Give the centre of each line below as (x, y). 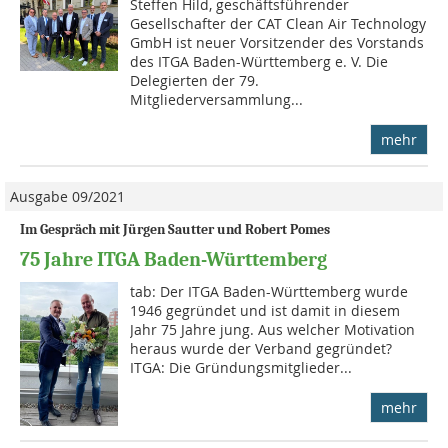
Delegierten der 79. (195, 80)
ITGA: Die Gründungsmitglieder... (241, 367)
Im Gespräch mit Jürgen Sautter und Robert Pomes (175, 229)
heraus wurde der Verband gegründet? (261, 348)
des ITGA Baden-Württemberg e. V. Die (259, 61)
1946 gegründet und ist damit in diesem (265, 310)
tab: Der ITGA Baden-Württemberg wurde (269, 291)
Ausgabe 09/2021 (67, 196)
